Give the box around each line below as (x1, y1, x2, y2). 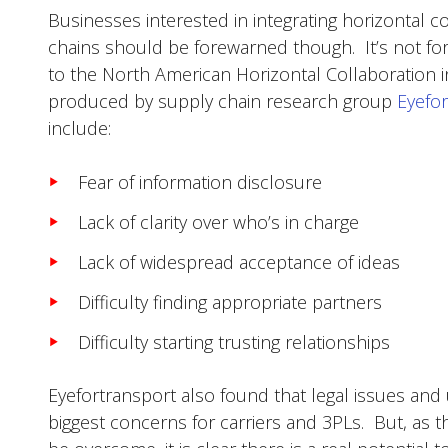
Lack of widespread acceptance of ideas (78, 250, 400, 274)
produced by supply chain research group (48, 89, 397, 113)
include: (48, 116, 111, 140)
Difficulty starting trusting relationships (78, 330, 390, 354)
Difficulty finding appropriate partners (78, 290, 382, 314)
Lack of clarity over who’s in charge (78, 210, 359, 234)
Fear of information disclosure (78, 170, 322, 194)
